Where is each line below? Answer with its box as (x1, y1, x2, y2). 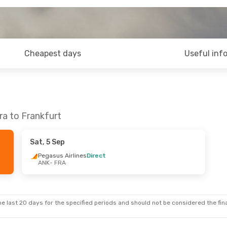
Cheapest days (24, 49, 82, 58)
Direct (86, 152, 106, 159)
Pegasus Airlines (37, 152, 87, 159)
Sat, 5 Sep (29, 138, 65, 146)
